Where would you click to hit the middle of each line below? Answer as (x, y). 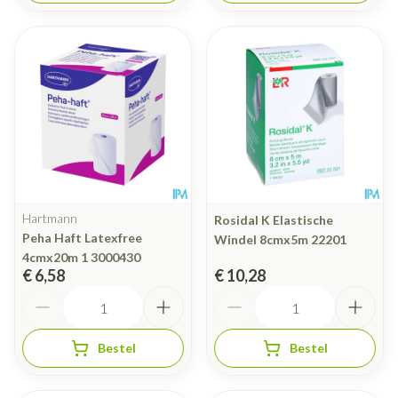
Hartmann (50, 219)
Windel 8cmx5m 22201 (280, 240)
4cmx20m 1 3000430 (81, 258)
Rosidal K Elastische (274, 220)
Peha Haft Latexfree (82, 238)
